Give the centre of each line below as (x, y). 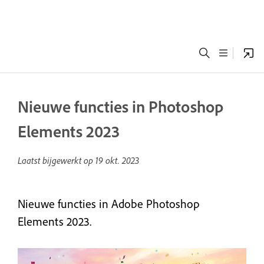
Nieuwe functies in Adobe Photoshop (109, 204)
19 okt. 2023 (117, 160)
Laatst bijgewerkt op (57, 160)
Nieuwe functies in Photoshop (121, 106)
